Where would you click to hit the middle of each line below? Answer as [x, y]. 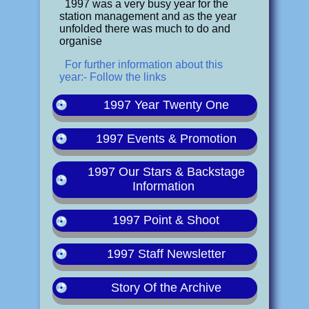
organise [80, 41]
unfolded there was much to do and [144, 28]
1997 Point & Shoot [166, 220]
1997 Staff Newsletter [166, 254]
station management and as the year [148, 16]
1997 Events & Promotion [166, 138]
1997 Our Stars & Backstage [166, 172]
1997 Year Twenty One [166, 104]
